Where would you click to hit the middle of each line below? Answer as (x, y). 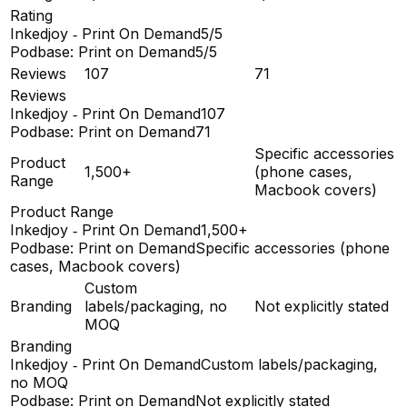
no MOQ (39, 383)
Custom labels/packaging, (289, 365)
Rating (31, 16)
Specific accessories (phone (293, 248)
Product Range (62, 212)
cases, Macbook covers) (95, 267)
